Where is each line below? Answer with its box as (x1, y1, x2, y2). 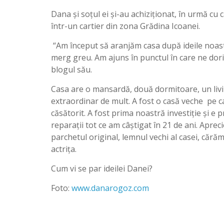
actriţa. (51, 143, 76, 154)
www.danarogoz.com (71, 182, 149, 193)
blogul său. (51, 63, 92, 75)
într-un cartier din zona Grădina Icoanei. (51, 20, 200, 31)
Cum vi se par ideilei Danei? (51, 162, 152, 174)
